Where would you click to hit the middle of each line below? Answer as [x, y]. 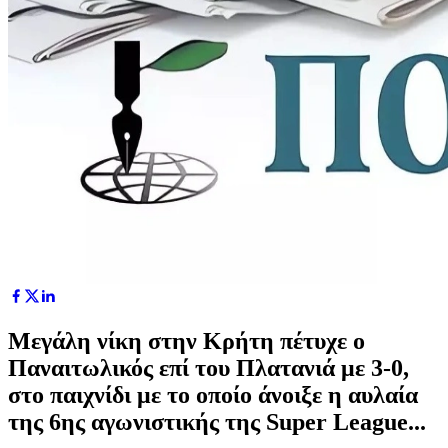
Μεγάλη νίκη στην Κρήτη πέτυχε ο [186, 340]
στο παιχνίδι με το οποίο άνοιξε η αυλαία [213, 394]
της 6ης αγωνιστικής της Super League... [217, 421]
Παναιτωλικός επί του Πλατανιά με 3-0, [208, 367]
